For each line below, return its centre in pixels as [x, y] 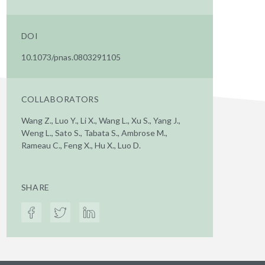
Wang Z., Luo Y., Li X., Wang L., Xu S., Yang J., [101, 120]
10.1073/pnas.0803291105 [71, 57]
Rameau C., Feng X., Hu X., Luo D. [81, 145]
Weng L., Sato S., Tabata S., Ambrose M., [94, 133]
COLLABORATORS [60, 99]
